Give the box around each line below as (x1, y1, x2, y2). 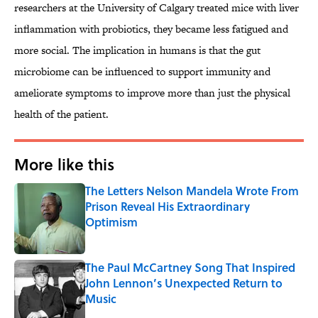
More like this (14, 153, 114, 176)
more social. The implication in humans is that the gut (14, 43, 261, 58)
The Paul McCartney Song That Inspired (85, 259, 295, 276)
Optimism (85, 214, 138, 231)
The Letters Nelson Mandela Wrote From (85, 182, 299, 199)
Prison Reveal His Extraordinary (85, 198, 250, 215)
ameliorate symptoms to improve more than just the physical (14, 85, 290, 101)
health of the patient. (14, 106, 109, 122)
